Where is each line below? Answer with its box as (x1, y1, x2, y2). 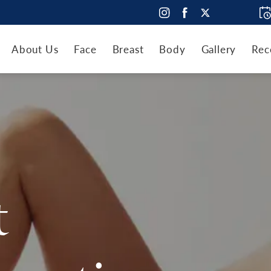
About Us (11, 41, 59, 56)
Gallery (201, 41, 237, 56)
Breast (112, 41, 144, 56)
